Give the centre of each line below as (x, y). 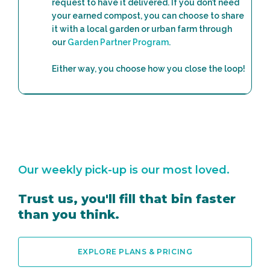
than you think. (69, 214)
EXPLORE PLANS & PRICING (135, 251)
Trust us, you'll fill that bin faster (127, 199)
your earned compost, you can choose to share (148, 15)
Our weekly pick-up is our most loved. (124, 170)
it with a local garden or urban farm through (142, 29)
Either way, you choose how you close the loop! (149, 68)
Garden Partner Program (118, 42)
